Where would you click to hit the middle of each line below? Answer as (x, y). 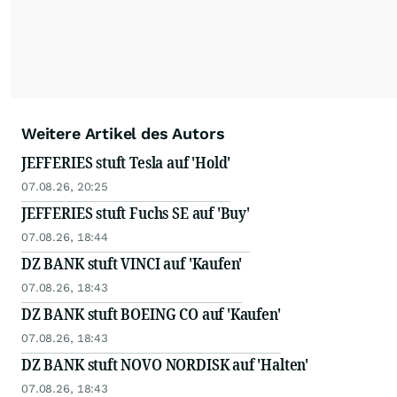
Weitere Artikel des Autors (123, 134)
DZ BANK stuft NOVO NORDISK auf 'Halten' (165, 365)
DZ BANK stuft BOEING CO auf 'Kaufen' (151, 314)
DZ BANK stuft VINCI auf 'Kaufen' (132, 264)
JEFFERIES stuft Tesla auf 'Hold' (126, 163)
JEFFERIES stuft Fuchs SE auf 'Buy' (136, 213)
